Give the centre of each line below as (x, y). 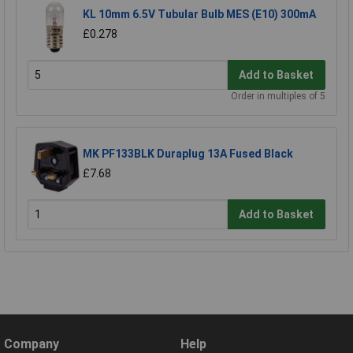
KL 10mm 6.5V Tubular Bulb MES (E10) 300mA (199, 15)
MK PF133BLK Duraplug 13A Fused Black (188, 154)
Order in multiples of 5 (278, 97)
